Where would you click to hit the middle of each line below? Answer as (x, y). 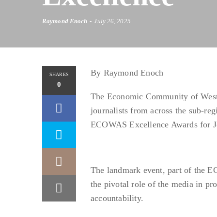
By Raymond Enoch (127, 72)
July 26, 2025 (112, 21)
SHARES (59, 74)
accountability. (117, 198)
